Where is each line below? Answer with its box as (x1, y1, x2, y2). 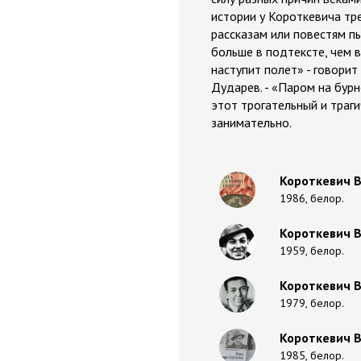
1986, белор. (280, 191, 344, 205)
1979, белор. (280, 296, 344, 310)
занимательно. (211, 114, 292, 131)
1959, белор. (280, 243, 344, 258)
